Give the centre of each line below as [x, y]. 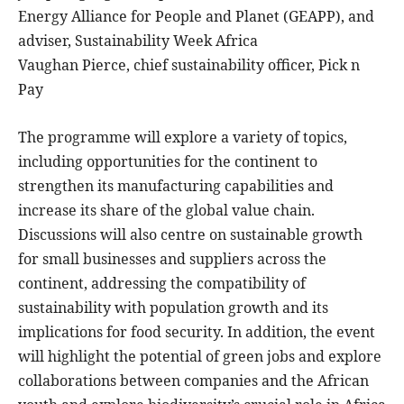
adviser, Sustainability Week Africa [138, 41]
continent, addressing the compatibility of [162, 284]
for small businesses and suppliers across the [172, 259]
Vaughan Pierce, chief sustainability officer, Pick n [189, 65]
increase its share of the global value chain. [166, 211]
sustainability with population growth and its [173, 308]
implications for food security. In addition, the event [197, 332]
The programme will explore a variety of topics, [183, 138]
